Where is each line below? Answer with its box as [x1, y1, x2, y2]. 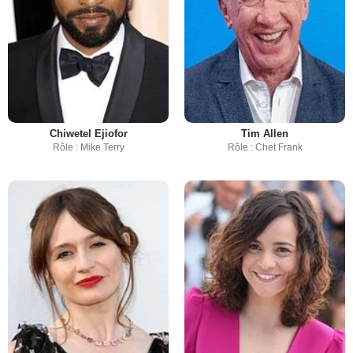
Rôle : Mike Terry [52, 142, 124, 154]
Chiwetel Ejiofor [49, 128, 128, 140]
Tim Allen [241, 128, 288, 140]
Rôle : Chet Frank [227, 142, 303, 154]
